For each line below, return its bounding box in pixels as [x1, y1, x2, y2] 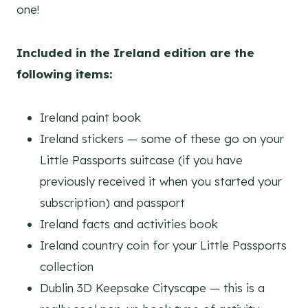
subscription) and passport [40, 195, 185, 210]
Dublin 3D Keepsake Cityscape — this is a [40, 280, 265, 296]
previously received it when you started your [40, 174, 282, 189]
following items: [16, 67, 112, 82]
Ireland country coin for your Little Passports [40, 238, 287, 253]
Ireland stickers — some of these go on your [40, 131, 284, 146]
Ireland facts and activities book [40, 217, 218, 232]
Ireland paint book [40, 110, 141, 125]
